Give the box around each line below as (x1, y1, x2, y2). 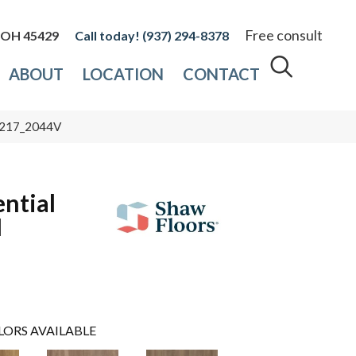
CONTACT (183, 64, 261, 84)
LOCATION (83, 64, 164, 84)
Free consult (245, 26, 323, 44)
